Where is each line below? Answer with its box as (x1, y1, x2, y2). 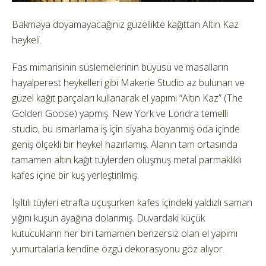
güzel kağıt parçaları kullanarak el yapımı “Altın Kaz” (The (12, 91, 243, 104)
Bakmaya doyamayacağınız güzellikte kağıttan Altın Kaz (12, 17, 239, 31)
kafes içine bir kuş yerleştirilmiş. (12, 168, 139, 182)
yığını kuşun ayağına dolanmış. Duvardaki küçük (12, 211, 205, 224)
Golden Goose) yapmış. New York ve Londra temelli (12, 106, 228, 120)
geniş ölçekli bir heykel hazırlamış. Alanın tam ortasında (12, 137, 237, 151)
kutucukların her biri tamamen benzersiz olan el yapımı (12, 226, 237, 240)
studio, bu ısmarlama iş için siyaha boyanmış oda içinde (12, 122, 240, 135)
